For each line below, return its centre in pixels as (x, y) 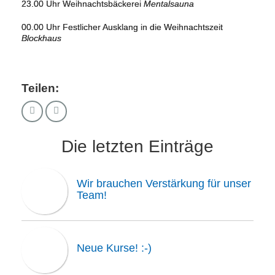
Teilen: (40, 88)
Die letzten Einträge (137, 146)
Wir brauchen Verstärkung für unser (164, 184)
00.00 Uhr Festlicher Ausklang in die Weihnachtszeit (122, 27)
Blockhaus (41, 38)
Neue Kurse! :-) (114, 248)
